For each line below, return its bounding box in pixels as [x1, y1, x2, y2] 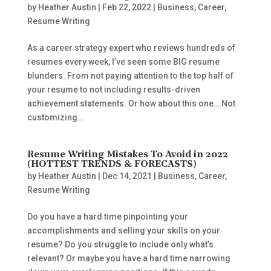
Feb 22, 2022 [102, 2, 151, 12]
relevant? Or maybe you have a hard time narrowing [27, 253, 230, 263]
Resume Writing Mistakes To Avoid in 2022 [27, 150, 228, 160]
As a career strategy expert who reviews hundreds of [27, 43, 235, 53]
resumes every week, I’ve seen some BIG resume [27, 57, 220, 67]
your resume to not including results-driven [27, 85, 200, 94]
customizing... [27, 113, 85, 122]
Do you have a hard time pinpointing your [27, 212, 188, 221]
